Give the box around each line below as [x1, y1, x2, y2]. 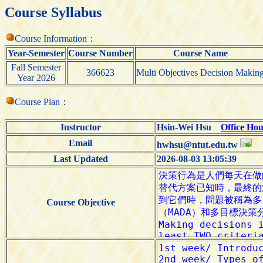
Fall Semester [11, 62, 61, 72]
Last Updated [53, 153, 108, 164]
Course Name [173, 48, 228, 58]
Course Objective [46, 197, 115, 207]
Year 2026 [17, 72, 55, 83]
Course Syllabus [5, 5, 102, 20]
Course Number [68, 48, 133, 58]
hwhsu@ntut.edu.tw [157, 139, 240, 150]
